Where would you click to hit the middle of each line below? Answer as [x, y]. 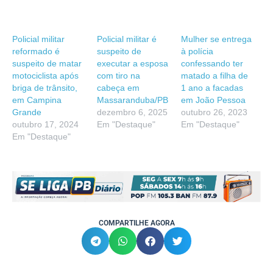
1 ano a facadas [212, 87]
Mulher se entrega [217, 39]
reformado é [36, 51]
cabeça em [118, 87]
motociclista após [45, 75]
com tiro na [118, 75]
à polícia [197, 51]
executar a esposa [132, 63]
